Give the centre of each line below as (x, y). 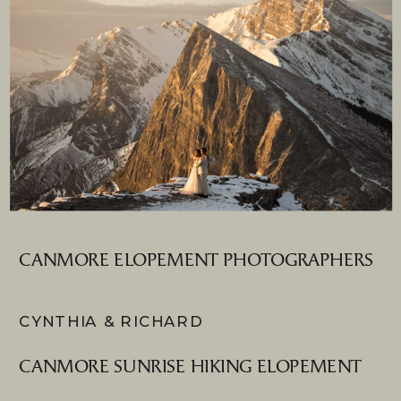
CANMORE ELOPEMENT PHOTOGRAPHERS (196, 260)
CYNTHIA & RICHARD (111, 321)
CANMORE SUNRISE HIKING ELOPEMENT (190, 367)
